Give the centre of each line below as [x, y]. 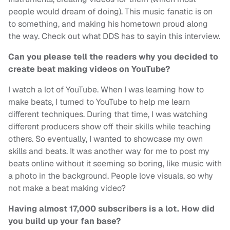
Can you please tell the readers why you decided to [113, 57]
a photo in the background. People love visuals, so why [111, 176]
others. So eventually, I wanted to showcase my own [106, 139]
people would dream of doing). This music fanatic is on [110, 12]
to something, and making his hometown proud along [108, 24]
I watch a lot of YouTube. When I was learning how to [106, 90]
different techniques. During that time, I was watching [108, 114]
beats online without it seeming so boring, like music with [115, 164]
